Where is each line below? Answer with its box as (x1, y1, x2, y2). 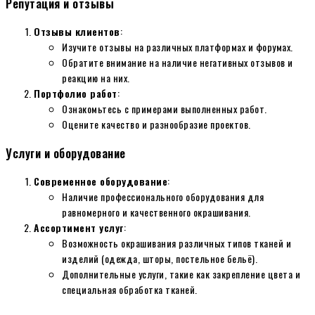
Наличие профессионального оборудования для (62, 188, 264, 204)
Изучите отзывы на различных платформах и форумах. (62, 39, 293, 55)
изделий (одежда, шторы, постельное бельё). (62, 250, 257, 266)
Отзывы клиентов (34, 24, 120, 39)
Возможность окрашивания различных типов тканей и (62, 235, 291, 250)
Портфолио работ (34, 86, 117, 101)
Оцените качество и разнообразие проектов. (62, 117, 251, 132)
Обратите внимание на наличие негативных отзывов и (62, 55, 293, 70)
